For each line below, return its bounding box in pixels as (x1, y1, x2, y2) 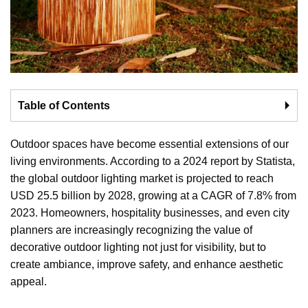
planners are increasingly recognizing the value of (10, 224, 252, 236)
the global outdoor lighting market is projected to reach (10, 173, 274, 185)
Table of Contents (18, 100, 110, 112)
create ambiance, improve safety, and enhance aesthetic (10, 258, 283, 271)
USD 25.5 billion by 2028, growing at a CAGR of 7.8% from (10, 190, 296, 202)
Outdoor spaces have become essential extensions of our (10, 138, 289, 151)
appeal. (10, 276, 47, 288)
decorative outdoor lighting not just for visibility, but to (10, 241, 266, 254)
